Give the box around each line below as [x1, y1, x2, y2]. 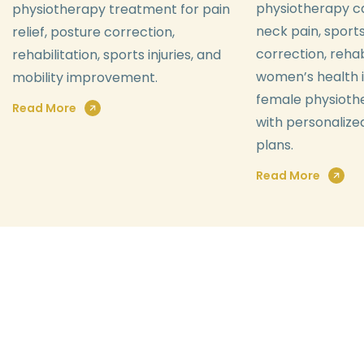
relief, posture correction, [12, 22, 175, 41]
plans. [256, 135, 293, 154]
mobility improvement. [12, 67, 158, 87]
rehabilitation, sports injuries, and [12, 45, 221, 64]
